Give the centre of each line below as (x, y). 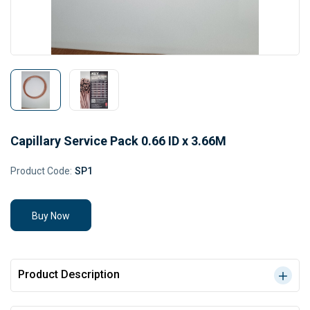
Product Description (69, 274)
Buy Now (51, 216)
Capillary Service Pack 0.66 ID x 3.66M (118, 141)
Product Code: (41, 171)
